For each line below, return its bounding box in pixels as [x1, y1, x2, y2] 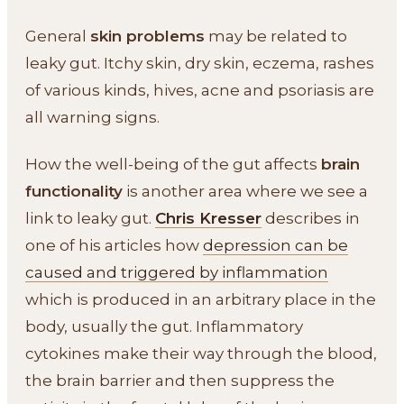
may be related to [205, 27, 347, 45]
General [25, 27, 90, 45]
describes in [262, 209, 360, 227]
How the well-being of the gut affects [25, 155, 321, 173]
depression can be [203, 236, 348, 254]
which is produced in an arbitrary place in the [25, 290, 376, 308]
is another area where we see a [123, 182, 368, 200]
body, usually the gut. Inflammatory [25, 317, 303, 335]
